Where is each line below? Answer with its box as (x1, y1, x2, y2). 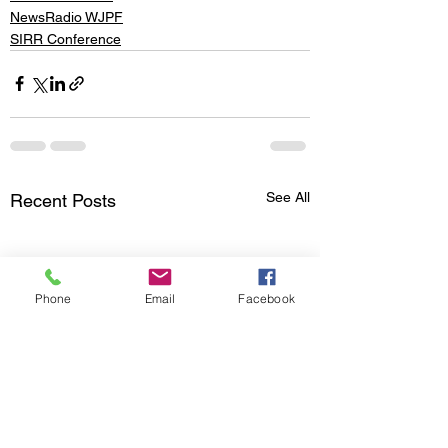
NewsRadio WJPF (10, 8, 123, 25)
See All (266, 188, 310, 205)
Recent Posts (10, 189, 116, 211)
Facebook (238, 290, 295, 306)
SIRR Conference (10, 30, 121, 47)
